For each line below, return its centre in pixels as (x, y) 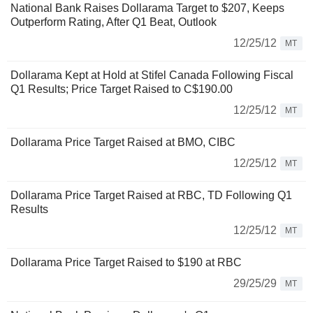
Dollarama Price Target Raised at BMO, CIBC (123, 143)
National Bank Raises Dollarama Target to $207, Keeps (147, 8)
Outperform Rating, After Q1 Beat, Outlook (114, 22)
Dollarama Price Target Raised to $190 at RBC (126, 263)
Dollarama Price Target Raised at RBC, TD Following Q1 (151, 196)
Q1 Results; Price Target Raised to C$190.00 (122, 89)
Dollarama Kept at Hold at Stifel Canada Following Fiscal (152, 75)
